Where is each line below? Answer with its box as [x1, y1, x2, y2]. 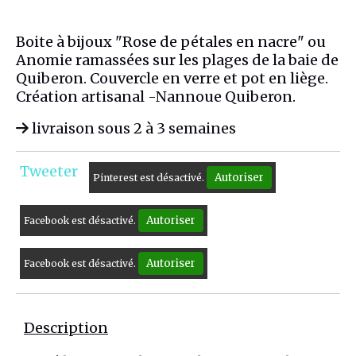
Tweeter [20, 162, 78, 181]
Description [24, 319, 108, 338]
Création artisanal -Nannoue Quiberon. [16, 87, 296, 106]
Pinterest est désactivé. [93, 172, 207, 184]
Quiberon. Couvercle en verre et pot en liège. [16, 69, 328, 88]
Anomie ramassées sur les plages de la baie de [16, 51, 339, 70]
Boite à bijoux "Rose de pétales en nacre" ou [16, 33, 326, 52]
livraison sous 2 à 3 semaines [29, 119, 236, 138]
